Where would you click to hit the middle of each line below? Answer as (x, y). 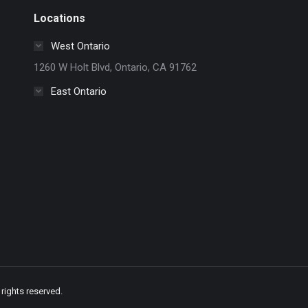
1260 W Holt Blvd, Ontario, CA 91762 (115, 67)
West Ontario (80, 46)
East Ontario (78, 91)
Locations (59, 18)
